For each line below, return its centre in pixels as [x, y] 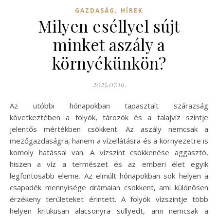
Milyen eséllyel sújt [109, 26]
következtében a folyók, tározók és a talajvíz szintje [109, 117]
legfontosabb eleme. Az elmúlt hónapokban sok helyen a [109, 175]
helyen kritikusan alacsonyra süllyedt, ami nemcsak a [109, 210]
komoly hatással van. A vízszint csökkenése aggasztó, [109, 152]
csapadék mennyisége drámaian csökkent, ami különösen [109, 187]
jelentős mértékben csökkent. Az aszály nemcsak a [109, 129]
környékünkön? [109, 63]
